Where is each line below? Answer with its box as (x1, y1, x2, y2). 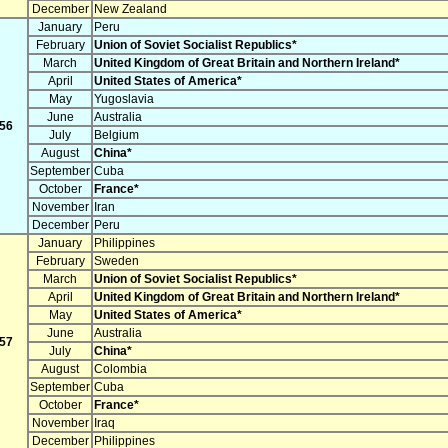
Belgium (94, 128, 139, 143)
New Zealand (94, 2, 167, 17)
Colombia (94, 362, 147, 377)
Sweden (94, 254, 139, 269)
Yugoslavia (94, 92, 154, 107)
